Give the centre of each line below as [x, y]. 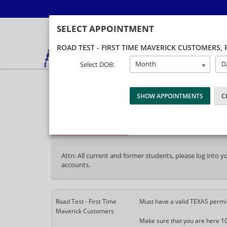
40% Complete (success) [181, 103]
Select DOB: [97, 64]
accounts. [76, 164]
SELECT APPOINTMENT [105, 29]
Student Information [170, 123]
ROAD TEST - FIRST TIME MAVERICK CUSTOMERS [139, 47]
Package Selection [89, 123]
